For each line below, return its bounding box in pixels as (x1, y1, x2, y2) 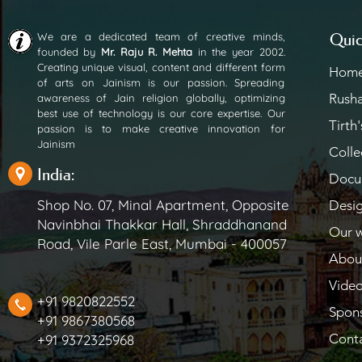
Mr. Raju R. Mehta (100, 44, 192, 58)
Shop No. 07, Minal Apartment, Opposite (36, 196, 289, 213)
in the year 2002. (192, 44, 285, 58)
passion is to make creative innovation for (36, 121, 285, 135)
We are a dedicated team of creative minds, (36, 29, 285, 43)
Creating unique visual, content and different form (36, 60, 285, 74)
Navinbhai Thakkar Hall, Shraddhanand (36, 215, 287, 233)
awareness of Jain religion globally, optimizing (36, 90, 285, 104)
